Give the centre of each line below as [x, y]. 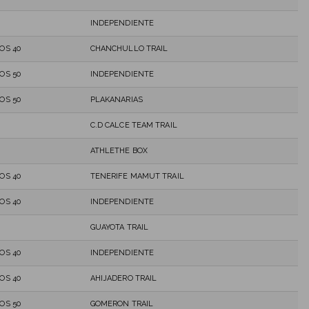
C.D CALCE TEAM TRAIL [133, 125]
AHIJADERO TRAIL [123, 278]
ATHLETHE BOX [119, 150]
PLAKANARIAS [116, 99]
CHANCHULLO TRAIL [129, 48]
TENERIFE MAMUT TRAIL [137, 176]
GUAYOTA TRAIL [119, 227]
